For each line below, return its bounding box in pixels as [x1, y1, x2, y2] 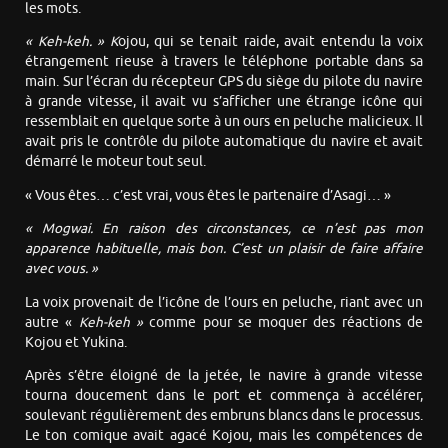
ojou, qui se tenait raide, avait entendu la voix [117, 33, 424, 51]
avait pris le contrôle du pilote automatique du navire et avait [25, 133, 423, 151]
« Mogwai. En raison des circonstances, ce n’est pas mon [25, 220, 423, 238]
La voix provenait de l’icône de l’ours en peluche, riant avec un [25, 293, 423, 311]
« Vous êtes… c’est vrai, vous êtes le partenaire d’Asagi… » [25, 186, 391, 204]
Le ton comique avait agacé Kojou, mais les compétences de [25, 427, 423, 445]
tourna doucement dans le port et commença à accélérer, [25, 387, 423, 405]
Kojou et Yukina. [25, 333, 127, 351]
